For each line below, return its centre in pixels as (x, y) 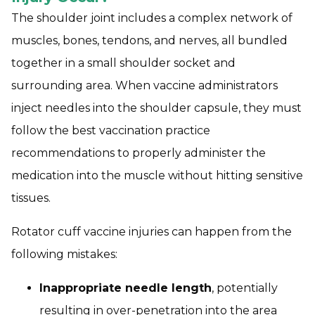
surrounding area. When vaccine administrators (144, 86)
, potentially (245, 288)
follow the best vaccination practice (111, 131)
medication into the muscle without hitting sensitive (157, 176)
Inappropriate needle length (126, 288)
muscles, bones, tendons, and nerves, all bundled (149, 41)
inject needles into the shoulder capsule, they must (156, 108)
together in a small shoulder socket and (123, 63)
